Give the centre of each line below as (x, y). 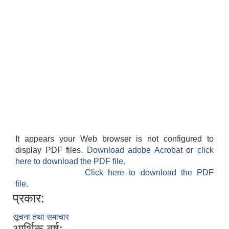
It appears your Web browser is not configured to (114, 139)
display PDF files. (51, 150)
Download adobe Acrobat (136, 150)
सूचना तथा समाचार (41, 217)
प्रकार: (29, 198)
